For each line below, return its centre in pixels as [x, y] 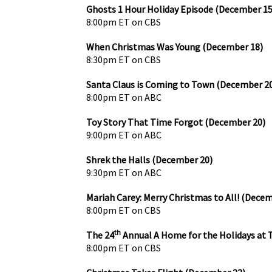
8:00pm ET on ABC [124, 97]
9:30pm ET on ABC [124, 172]
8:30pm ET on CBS [124, 59]
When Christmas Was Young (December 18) [175, 46]
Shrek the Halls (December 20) [149, 159]
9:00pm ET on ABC [124, 134]
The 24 [100, 235]
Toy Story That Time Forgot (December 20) [176, 122]
